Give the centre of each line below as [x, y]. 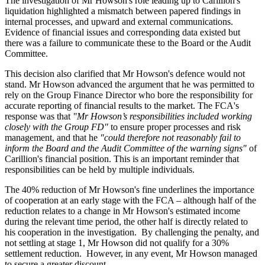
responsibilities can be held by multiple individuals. [100, 170]
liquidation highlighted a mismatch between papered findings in [123, 11]
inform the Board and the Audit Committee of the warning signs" [126, 148]
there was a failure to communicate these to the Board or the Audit [128, 43]
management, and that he [52, 138]
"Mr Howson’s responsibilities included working [162, 117]
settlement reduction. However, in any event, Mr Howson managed [131, 254]
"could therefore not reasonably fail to [170, 138]
